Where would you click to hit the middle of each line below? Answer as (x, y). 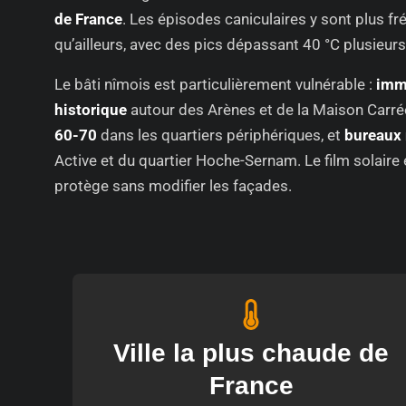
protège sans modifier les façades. (173, 186)
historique (91, 110)
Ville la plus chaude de (251, 353)
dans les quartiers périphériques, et (221, 135)
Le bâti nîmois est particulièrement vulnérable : (215, 85)
